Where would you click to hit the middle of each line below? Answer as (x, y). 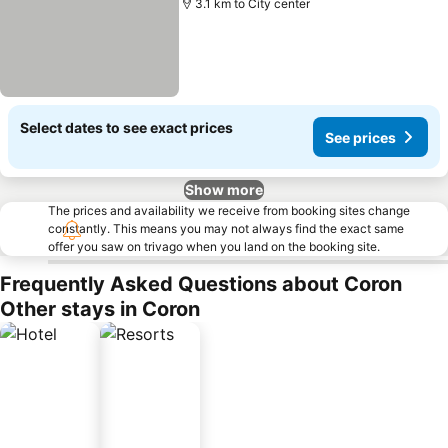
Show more (224, 189)
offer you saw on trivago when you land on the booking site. (214, 246)
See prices (360, 137)
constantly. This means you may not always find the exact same (226, 228)
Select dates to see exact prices (126, 127)
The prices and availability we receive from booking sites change (229, 210)
